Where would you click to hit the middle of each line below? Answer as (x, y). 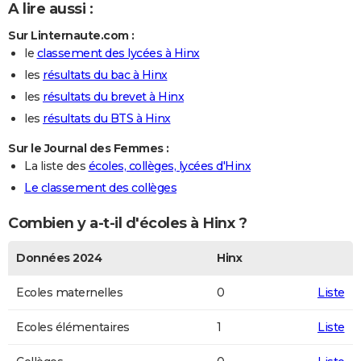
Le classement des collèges (100, 187)
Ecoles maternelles (69, 292)
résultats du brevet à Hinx (113, 96)
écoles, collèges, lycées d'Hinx (169, 166)
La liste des (56, 166)
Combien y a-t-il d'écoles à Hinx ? (127, 224)
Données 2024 (59, 257)
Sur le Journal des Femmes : (89, 148)
